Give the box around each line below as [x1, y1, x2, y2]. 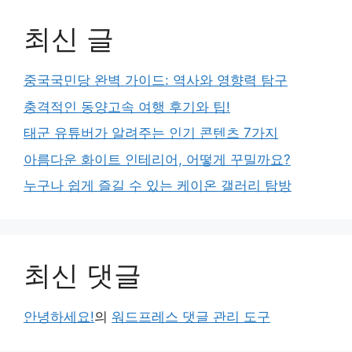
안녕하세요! [24, 309, 94, 325]
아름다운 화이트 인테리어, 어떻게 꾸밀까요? [24, 151, 291, 167]
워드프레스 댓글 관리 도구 [112, 309, 270, 325]
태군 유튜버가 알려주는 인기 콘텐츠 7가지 [24, 125, 278, 141]
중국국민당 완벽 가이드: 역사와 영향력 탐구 [24, 72, 288, 89]
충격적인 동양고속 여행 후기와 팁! [24, 98, 230, 115]
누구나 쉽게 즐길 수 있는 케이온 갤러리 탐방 [24, 178, 291, 194]
